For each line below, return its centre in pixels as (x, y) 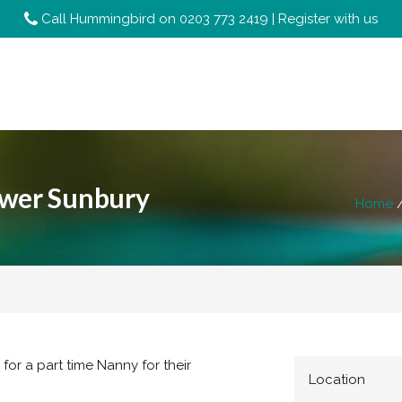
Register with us (328, 18)
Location (336, 379)
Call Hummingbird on (110, 18)
